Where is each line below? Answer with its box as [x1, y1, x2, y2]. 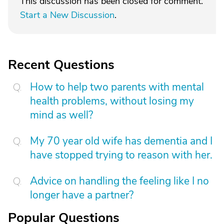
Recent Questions [8, 56, 114, 73]
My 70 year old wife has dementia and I [30, 134, 212, 148]
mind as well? [30, 108, 93, 122]
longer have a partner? [30, 188, 133, 202]
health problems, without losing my [30, 94, 194, 108]
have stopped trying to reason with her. [30, 148, 212, 162]
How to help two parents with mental [30, 80, 204, 94]
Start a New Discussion [20, 9, 114, 21]
